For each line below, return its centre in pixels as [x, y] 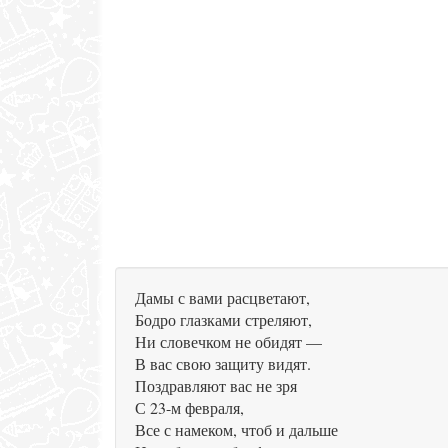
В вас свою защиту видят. [223, 363]
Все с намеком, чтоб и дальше [236, 429]
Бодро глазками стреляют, [223, 319]
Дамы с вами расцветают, [222, 297]
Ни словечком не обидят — [228, 341]
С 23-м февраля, [189, 407]
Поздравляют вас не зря [216, 385]
